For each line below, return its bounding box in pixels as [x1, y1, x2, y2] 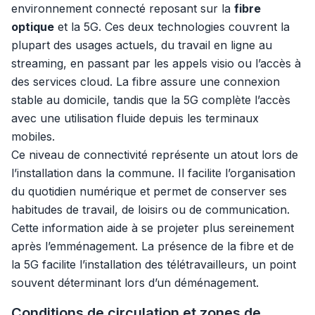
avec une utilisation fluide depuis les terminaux [11, 111, 259, 125]
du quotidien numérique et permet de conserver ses [11, 184, 287, 198]
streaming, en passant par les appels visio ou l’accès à [11, 56, 301, 70]
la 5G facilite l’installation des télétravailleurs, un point [11, 257, 296, 271]
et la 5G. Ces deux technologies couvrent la [54, 20, 290, 34]
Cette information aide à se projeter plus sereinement [11, 221, 294, 235]
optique [11, 20, 54, 34]
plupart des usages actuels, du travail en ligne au [11, 38, 272, 52]
